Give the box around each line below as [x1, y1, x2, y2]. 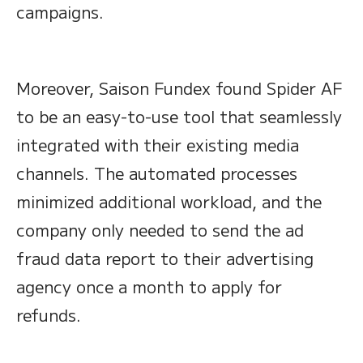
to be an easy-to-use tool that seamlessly [16, 105, 342, 129]
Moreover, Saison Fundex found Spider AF [16, 76, 343, 100]
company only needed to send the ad [16, 218, 304, 242]
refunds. [16, 303, 81, 327]
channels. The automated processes [16, 161, 297, 186]
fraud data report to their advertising [16, 246, 314, 271]
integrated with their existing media [16, 133, 299, 157]
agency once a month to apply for [16, 275, 282, 299]
